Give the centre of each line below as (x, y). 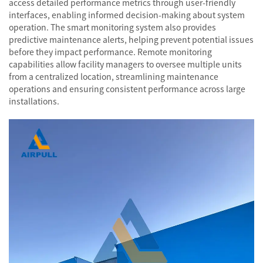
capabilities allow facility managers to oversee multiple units (125, 64)
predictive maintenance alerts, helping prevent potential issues (131, 39)
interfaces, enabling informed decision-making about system (127, 15)
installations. (34, 101)
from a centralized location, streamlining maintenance (114, 76)
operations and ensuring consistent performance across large (127, 89)
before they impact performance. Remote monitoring (110, 52)
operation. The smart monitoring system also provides (112, 27)
